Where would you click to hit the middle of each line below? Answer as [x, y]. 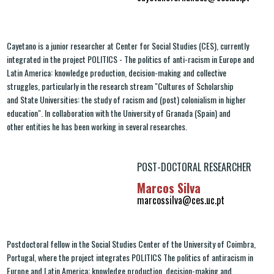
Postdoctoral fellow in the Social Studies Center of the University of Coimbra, [131, 243]
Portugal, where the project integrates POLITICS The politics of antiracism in [130, 257]
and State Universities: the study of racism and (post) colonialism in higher [126, 99]
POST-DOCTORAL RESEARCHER [194, 167]
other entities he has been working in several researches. [97, 126]
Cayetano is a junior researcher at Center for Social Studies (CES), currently [128, 45]
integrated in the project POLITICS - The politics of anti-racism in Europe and [131, 59]
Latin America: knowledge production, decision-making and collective [117, 72]
